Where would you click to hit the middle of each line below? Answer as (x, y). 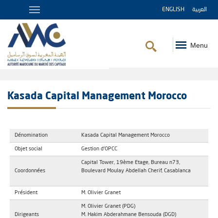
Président (26, 193)
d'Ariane (22, 84)
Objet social (28, 149)
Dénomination (31, 135)
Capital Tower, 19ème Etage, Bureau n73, (131, 163)
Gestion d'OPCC (99, 149)
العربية (200, 10)
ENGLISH (173, 10)
